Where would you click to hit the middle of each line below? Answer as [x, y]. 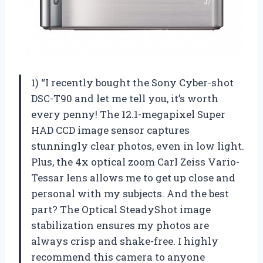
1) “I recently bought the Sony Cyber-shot [132, 82]
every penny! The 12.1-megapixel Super [128, 114]
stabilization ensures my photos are [120, 225]
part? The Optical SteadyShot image [121, 209]
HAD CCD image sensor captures [110, 130]
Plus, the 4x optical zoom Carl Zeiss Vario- [135, 161]
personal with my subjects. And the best [130, 193]
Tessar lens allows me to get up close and [133, 177]
